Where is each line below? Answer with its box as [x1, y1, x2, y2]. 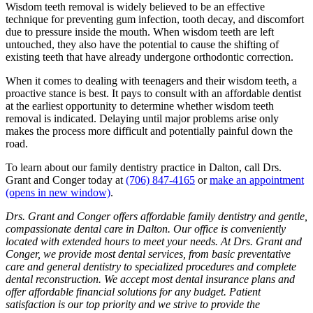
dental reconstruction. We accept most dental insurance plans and [6, 273, 295, 286]
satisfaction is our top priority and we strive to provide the [6, 298, 260, 311]
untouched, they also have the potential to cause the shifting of [6, 38, 279, 51]
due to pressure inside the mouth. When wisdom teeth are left [6, 26, 274, 38]
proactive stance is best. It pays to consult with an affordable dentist [6, 87, 301, 100]
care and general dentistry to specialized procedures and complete [6, 261, 296, 273]
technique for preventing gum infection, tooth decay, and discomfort [6, 13, 304, 26]
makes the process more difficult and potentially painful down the [6, 125, 293, 138]
